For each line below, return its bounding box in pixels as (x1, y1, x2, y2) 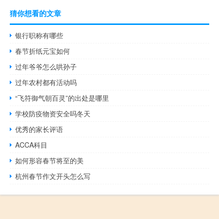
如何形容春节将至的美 (15, 155, 84, 165)
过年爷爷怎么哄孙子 (15, 61, 77, 71)
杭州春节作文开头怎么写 (15, 171, 91, 181)
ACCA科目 (15, 139, 48, 150)
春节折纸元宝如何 (15, 45, 70, 56)
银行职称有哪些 (15, 30, 64, 40)
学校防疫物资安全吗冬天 (15, 108, 91, 118)
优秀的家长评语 (15, 124, 64, 134)
